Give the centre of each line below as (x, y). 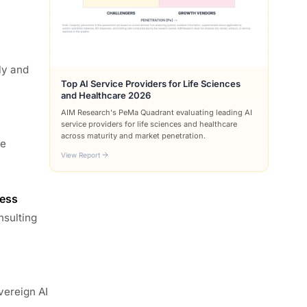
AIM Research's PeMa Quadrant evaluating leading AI (157, 112)
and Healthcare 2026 (106, 95)
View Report (81, 155)
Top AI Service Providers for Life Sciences (151, 83)
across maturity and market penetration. (133, 135)
